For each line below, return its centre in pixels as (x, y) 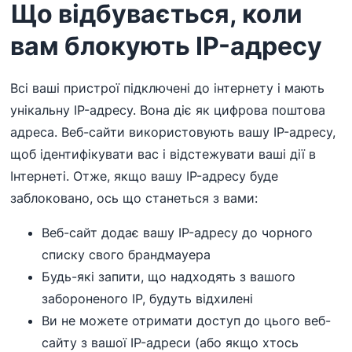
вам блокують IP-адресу (167, 46)
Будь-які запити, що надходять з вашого (169, 277)
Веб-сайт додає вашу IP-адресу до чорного (178, 233)
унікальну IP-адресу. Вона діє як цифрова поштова (168, 110)
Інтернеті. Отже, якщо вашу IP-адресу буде (145, 176)
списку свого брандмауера (126, 255)
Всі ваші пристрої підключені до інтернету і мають (168, 88)
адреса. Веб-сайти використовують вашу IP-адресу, (173, 132)
